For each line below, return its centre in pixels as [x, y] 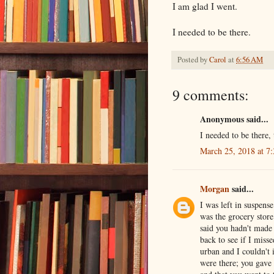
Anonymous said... [234, 119]
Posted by [193, 59]
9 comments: [211, 94]
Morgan [215, 188]
